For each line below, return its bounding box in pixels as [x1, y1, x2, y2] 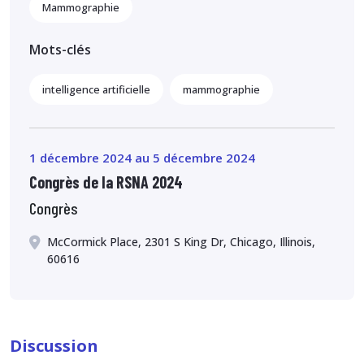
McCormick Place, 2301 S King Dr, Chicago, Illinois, [47, 233, 315, 249]
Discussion [10, 334, 98, 357]
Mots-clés [29, 40, 91, 58]
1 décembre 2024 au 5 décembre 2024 [29, 149, 255, 166]
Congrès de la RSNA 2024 [29, 171, 183, 192]
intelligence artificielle [42, 81, 150, 97]
